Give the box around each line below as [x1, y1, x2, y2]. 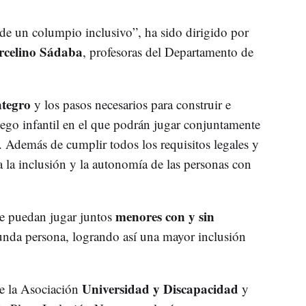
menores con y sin [115, 206, 214, 225]
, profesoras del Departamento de [82, 42, 253, 60]
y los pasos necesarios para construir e [30, 95, 231, 113]
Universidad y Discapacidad [81, 279, 242, 298]
